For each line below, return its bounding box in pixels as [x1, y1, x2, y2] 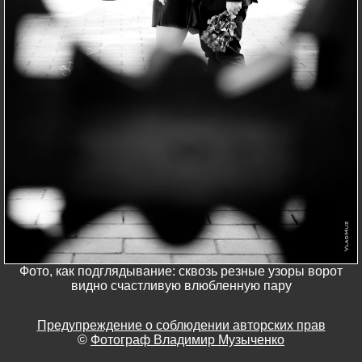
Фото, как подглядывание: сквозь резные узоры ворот [19, 263, 343, 278]
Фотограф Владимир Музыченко [90, 332, 284, 347]
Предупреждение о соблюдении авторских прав [36, 318, 326, 332]
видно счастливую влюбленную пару [70, 278, 292, 293]
